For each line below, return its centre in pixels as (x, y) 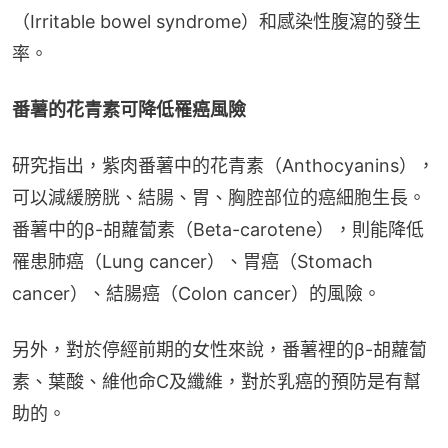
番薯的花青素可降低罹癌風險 (129, 110)
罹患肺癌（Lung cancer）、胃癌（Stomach (192, 262)
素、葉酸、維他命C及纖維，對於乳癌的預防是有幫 (216, 382)
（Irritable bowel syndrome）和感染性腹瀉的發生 (216, 22)
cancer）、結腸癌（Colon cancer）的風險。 (196, 294)
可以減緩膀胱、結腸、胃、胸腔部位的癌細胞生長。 (219, 198)
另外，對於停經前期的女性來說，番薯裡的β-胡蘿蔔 (219, 350)
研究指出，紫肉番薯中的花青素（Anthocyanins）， (223, 166)
